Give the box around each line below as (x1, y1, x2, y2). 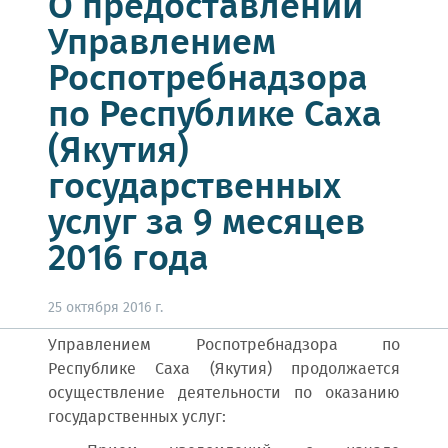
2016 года (48, 232, 209, 288)
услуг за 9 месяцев (48, 196, 365, 252)
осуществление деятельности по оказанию (48, 381, 400, 406)
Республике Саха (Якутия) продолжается (48, 357, 400, 382)
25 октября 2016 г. (48, 297, 163, 319)
